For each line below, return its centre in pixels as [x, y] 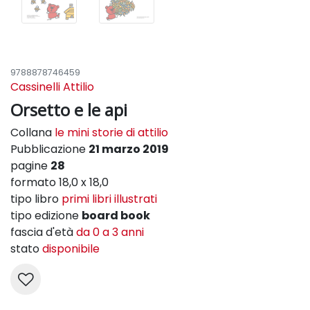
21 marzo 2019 [129, 149]
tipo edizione [46, 215]
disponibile [71, 248]
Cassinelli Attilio [52, 86]
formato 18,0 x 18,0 [60, 182]
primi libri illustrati [109, 199]
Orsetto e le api [69, 109]
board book [116, 215]
